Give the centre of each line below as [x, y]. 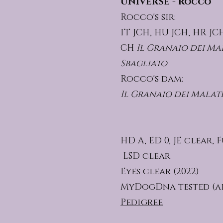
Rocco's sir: [149, 17]
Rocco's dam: [152, 79]
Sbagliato [144, 64]
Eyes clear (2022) [160, 172]
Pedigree [142, 203]
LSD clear [145, 156]
